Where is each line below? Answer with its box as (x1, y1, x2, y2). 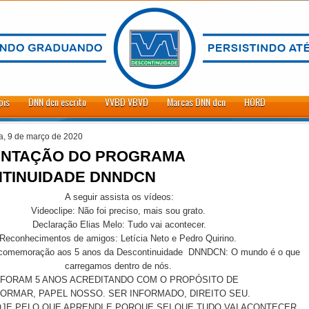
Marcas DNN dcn (167, 94, 226, 109)
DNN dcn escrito (28, 94, 86, 109)
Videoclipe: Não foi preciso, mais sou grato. (30, 205, 208, 216)
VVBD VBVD (105, 94, 148, 109)
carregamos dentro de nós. (64, 260, 175, 271)
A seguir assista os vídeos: (65, 191, 174, 202)
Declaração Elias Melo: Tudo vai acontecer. (32, 219, 206, 230)
